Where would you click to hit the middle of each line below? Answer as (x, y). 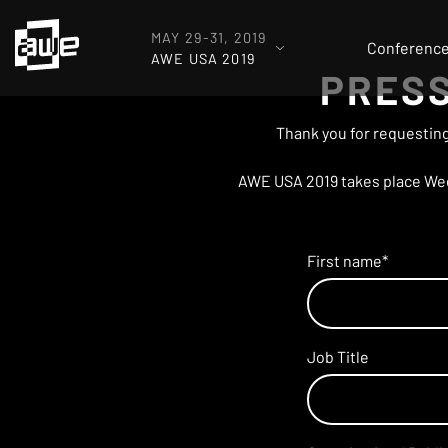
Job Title (338, 356)
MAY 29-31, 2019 (209, 37)
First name (344, 260)
